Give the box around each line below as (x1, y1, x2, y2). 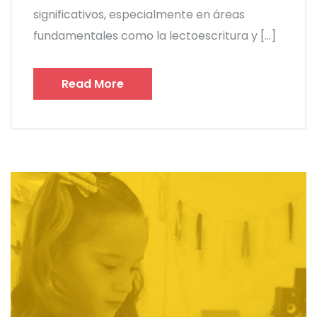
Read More (62, 76, 124, 93)
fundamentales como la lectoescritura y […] (33, 28, 276, 45)
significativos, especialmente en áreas (33, 6, 245, 23)
